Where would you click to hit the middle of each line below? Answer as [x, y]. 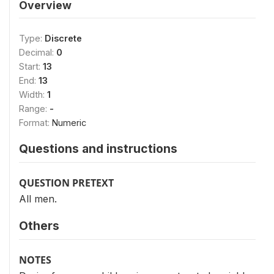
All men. [38, 198]
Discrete [63, 38]
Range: [34, 108]
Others [39, 225]
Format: [35, 122]
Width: [33, 94]
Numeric [69, 122]
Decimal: [38, 52]
